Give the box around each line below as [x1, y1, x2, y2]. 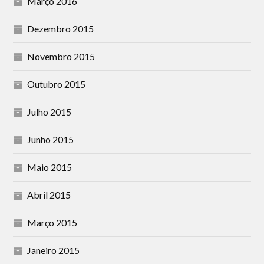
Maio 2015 [27, 161, 72, 173]
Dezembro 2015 [27, 23, 94, 34]
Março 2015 [27, 217, 78, 228]
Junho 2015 [27, 134, 74, 145]
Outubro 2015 [27, 78, 86, 90]
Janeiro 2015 [27, 245, 80, 256]
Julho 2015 [27, 106, 72, 117]
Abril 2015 [27, 189, 71, 200]
